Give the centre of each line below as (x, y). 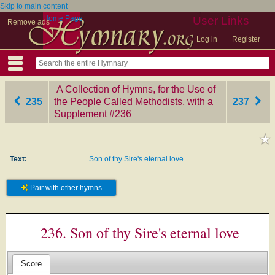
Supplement (80, 114)
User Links (221, 21)
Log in (207, 39)
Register (246, 39)
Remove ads (29, 22)
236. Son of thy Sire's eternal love (140, 233)
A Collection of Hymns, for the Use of (136, 89)
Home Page (63, 18)
